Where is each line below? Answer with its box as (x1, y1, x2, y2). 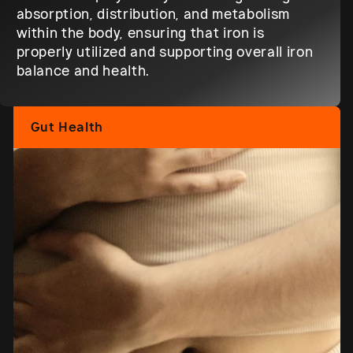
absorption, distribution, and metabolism (16, 6, 290, 24)
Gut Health (30, 118, 103, 136)
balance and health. (16, 62, 150, 80)
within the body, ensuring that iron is (16, 24, 265, 43)
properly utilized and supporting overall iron (16, 43, 314, 61)
